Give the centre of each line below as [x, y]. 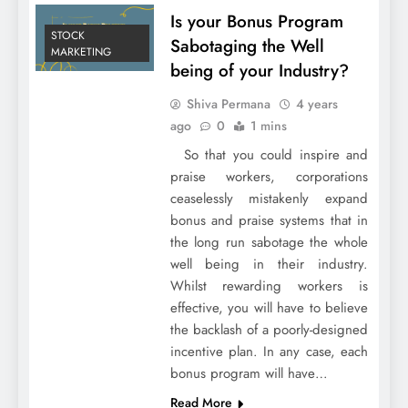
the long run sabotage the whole [269, 243]
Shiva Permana [228, 104]
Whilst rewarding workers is [269, 286]
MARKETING [81, 52]
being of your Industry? [259, 71]
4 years [316, 104]
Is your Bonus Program [256, 22]
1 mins [268, 126]
